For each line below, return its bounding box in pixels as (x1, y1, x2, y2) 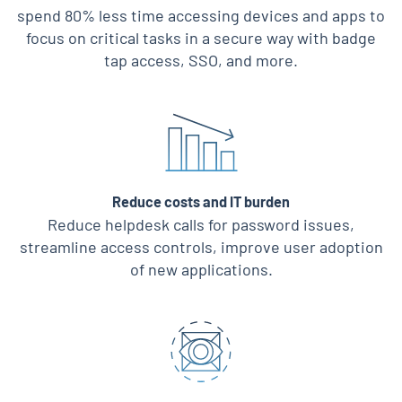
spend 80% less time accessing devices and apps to (17, 4, 385, 25)
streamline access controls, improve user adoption (19, 237, 383, 258)
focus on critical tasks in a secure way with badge (26, 27, 376, 48)
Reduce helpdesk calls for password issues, (48, 214, 354, 235)
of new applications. (129, 259, 273, 280)
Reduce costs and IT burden (112, 192, 290, 210)
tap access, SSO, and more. (104, 49, 298, 70)
